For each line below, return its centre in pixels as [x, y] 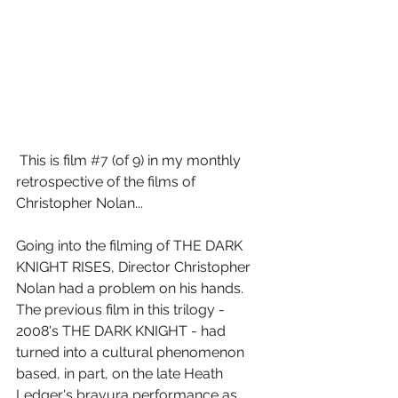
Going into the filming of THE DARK [131, 245]
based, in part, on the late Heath [121, 373]
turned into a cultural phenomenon [132, 352]
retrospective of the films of [107, 181]
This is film [55, 160]
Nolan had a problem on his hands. [131, 288]
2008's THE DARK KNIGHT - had [123, 330]
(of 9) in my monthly [176, 160]
